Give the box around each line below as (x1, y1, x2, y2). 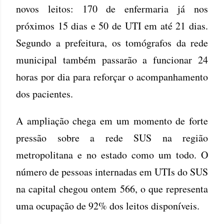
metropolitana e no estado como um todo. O (16, 147, 208, 161)
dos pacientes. (16, 86, 73, 100)
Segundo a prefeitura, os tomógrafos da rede (16, 35, 208, 49)
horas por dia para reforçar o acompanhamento (16, 69, 208, 83)
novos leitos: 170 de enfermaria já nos (16, 1, 208, 15)
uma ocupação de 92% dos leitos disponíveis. (16, 198, 199, 212)
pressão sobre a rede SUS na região (16, 130, 208, 144)
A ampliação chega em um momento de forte (16, 113, 208, 127)
